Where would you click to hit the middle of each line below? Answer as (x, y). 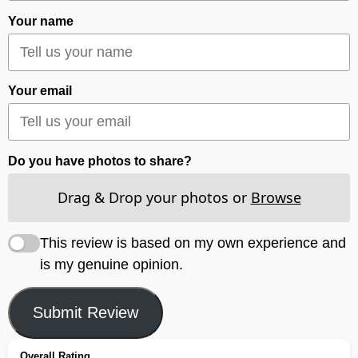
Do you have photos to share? (100, 161)
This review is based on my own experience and (193, 243)
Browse (276, 197)
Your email (40, 91)
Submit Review (85, 312)
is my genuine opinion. (111, 265)
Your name (41, 21)
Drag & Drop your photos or (154, 197)
